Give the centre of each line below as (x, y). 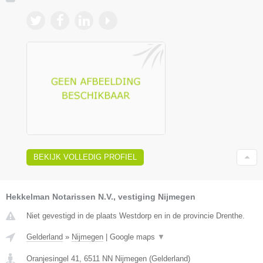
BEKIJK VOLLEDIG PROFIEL (85, 157)
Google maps (134, 237)
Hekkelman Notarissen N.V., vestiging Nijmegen (101, 196)
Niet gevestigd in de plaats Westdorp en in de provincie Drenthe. (136, 215)
